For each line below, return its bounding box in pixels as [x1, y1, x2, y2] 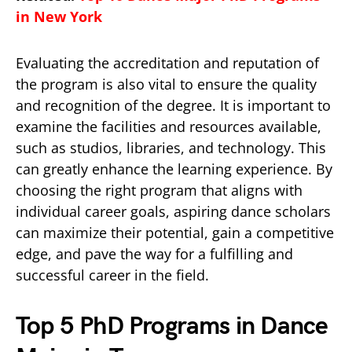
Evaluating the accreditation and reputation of [16, 53, 319, 72]
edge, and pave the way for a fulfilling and [16, 244, 293, 263]
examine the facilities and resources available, [16, 117, 321, 136]
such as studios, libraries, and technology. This [16, 138, 326, 157]
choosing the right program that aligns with [16, 181, 302, 200]
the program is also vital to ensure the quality [16, 75, 317, 93]
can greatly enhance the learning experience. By [16, 159, 332, 178]
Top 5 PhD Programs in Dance [16, 311, 328, 342]
